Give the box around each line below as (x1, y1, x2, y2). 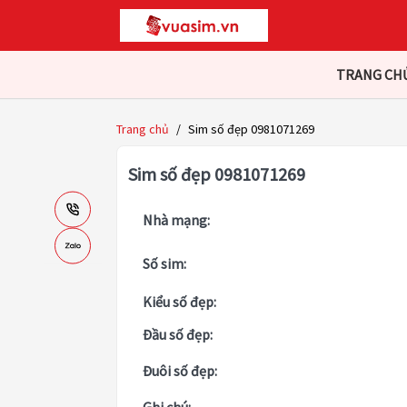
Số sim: (143, 254, 186, 273)
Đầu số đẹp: (143, 325, 213, 344)
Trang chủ (116, 121, 169, 138)
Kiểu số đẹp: (143, 293, 216, 312)
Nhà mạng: (143, 211, 210, 230)
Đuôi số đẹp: (143, 362, 217, 381)
